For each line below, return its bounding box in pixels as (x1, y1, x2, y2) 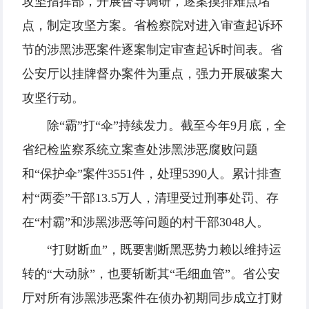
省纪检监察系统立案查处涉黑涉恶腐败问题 (22, 143, 258, 157)
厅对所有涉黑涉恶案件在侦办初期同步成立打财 (22, 291, 283, 306)
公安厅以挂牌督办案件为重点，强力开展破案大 (22, 67, 283, 81)
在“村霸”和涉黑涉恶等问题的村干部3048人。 (22, 215, 269, 230)
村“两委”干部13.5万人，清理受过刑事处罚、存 (22, 191, 279, 206)
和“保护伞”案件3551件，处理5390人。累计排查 (22, 167, 281, 181)
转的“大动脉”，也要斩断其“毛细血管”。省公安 (22, 267, 280, 281)
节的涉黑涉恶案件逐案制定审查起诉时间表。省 (22, 43, 283, 57)
